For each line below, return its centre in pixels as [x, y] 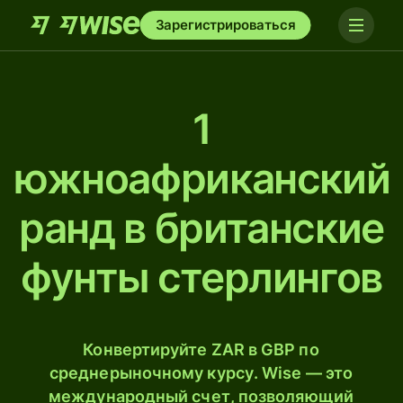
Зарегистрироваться [225, 25]
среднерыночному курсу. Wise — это [201, 373]
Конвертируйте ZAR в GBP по [201, 349]
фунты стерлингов [201, 277]
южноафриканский [202, 178]
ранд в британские [201, 228]
